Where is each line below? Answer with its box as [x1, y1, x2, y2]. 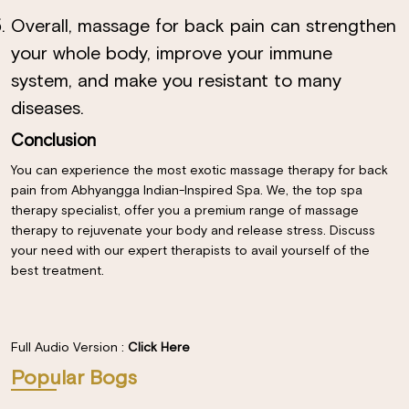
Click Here [128, 341, 190, 354]
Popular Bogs [11, 369, 137, 389]
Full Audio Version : [11, 341, 128, 354]
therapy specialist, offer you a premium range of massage [11, 204, 359, 217]
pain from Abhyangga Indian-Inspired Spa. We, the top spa [11, 184, 362, 197]
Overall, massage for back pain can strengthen [11, 17, 396, 36]
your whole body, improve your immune [11, 45, 332, 63]
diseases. [11, 100, 84, 118]
